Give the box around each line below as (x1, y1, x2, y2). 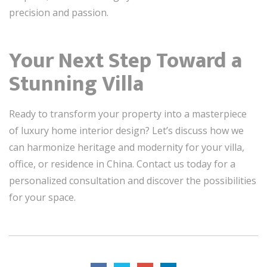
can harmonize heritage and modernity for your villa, (9, 141, 244, 154)
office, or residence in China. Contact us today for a (9, 157, 235, 170)
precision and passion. (9, 6, 108, 19)
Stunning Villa (9, 66, 144, 102)
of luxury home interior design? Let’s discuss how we (9, 124, 244, 137)
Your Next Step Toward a (9, 43, 242, 79)
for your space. (9, 191, 76, 204)
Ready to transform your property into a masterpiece (9, 107, 247, 120)
